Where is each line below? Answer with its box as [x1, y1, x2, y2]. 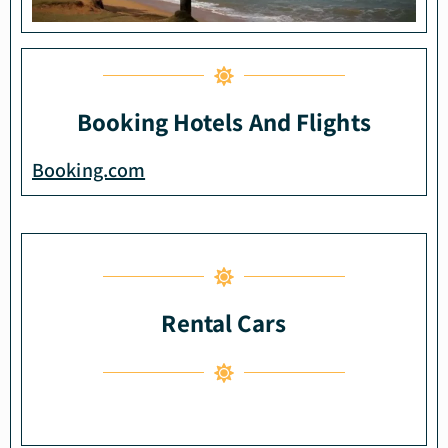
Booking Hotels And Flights [77, 104, 371, 138]
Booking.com [32, 156, 146, 183]
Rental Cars [161, 305, 287, 339]
